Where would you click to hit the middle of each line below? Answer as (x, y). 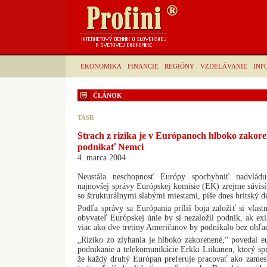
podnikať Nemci (111, 147)
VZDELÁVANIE (224, 66)
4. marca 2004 (102, 158)
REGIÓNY (179, 66)
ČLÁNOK (108, 95)
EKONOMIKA (101, 66)
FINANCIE (143, 66)
